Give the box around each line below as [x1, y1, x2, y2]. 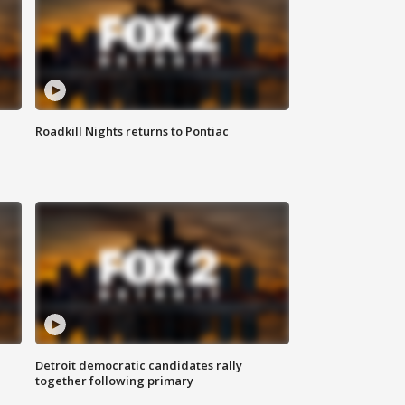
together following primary [35, 372, 194, 390]
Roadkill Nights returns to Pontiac [35, 123, 230, 140]
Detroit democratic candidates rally [35, 357, 243, 374]
